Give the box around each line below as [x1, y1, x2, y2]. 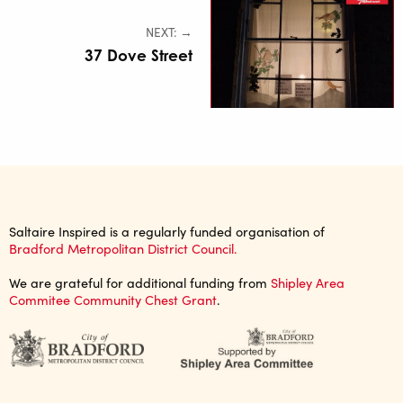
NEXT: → [146, 23, 193, 41]
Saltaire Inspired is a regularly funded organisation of [9, 221, 325, 240]
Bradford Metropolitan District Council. [9, 238, 237, 257]
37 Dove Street [85, 46, 193, 66]
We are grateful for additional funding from [9, 273, 271, 291]
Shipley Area [271, 273, 345, 291]
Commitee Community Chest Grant [9, 290, 217, 309]
